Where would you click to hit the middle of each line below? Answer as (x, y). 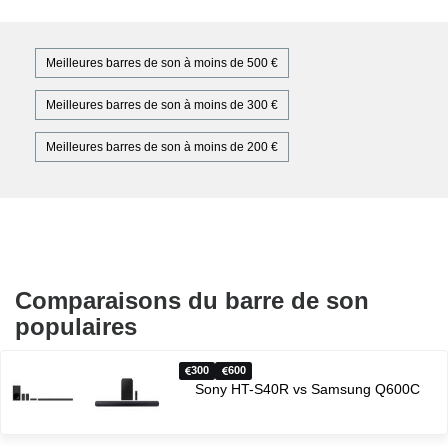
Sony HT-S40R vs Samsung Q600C (308, 388)
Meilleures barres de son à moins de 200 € (162, 146)
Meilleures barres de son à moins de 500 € (162, 62)
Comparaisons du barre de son (192, 300)
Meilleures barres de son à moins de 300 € (162, 104)
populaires (76, 326)
